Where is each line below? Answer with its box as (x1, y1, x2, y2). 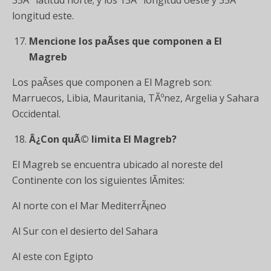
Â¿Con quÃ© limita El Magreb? (29, 132, 177, 146)
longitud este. (12, 9, 74, 23)
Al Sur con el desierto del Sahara (12, 224, 158, 238)
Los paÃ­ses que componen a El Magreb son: (12, 76, 212, 90)
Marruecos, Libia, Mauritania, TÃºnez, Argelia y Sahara (12, 91, 259, 105)
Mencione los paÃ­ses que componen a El (29, 34, 223, 48)
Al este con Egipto (12, 250, 93, 264)
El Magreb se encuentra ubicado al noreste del (12, 158, 223, 172)
